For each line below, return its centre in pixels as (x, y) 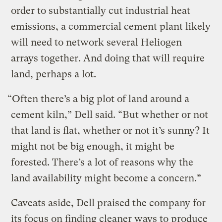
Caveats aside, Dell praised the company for (109, 203)
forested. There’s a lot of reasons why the (102, 163)
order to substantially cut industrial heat (101, 11)
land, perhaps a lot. (54, 74)
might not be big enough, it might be (93, 147)
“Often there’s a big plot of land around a (99, 99)
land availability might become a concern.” (106, 178)
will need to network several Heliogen (97, 43)
